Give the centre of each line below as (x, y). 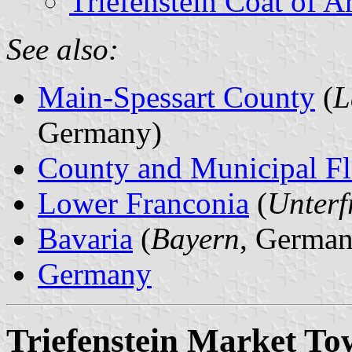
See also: (62, 49)
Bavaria (85, 238)
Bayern (195, 238)
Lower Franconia (143, 203)
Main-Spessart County (176, 97)
